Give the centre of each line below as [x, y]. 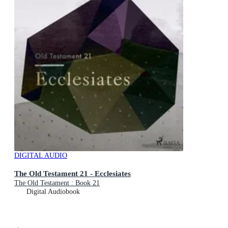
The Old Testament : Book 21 [57, 183]
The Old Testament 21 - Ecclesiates [73, 173]
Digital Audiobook [53, 191]
